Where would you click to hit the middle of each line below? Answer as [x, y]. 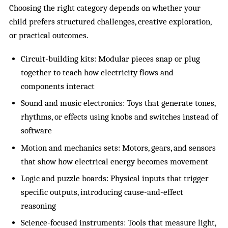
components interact [58, 86]
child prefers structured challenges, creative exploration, [110, 21]
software [36, 131]
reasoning [38, 206]
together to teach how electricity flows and [97, 72]
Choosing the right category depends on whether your [105, 8]
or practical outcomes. [49, 35]
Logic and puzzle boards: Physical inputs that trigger [115, 179]
